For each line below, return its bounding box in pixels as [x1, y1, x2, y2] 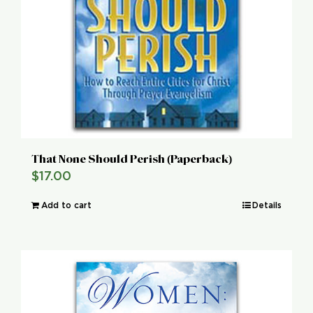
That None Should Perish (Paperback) [31, 152, 232, 166]
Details [252, 201, 282, 210]
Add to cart [41, 201, 92, 210]
